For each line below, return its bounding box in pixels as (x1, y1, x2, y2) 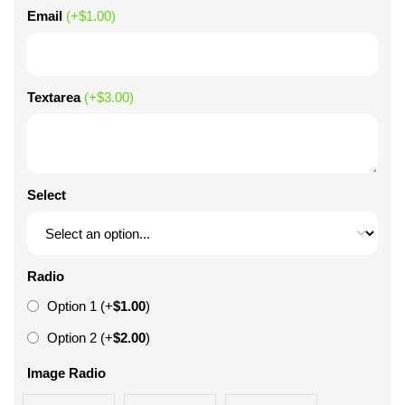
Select (27, 187, 66, 202)
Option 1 (43, 298, 100, 314)
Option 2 (43, 330, 100, 345)
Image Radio (27, 365, 106, 381)
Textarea (27, 89, 80, 105)
